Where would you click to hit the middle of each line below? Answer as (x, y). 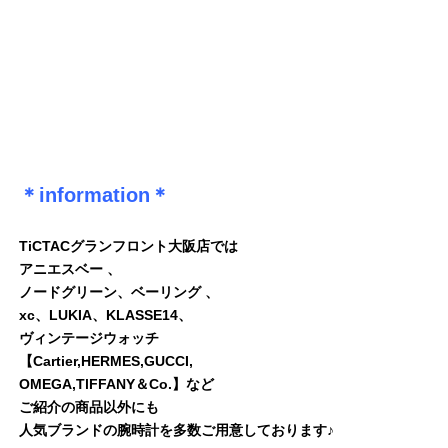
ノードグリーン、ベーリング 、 (119, 291)
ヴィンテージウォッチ (89, 337)
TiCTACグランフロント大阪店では (128, 245)
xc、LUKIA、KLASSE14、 (105, 314)
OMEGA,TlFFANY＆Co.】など (116, 383)
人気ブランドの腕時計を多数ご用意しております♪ (176, 429)
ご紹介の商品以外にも (89, 406)
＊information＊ (94, 194)
